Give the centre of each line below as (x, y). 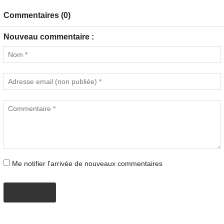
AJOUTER (30, 192)
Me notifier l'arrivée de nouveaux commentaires (87, 164)
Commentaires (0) (37, 15)
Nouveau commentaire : (49, 37)
